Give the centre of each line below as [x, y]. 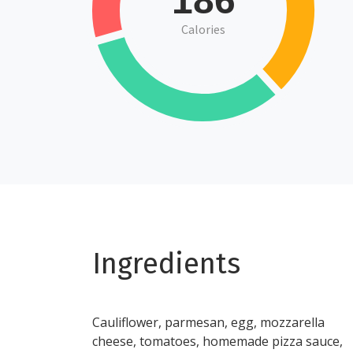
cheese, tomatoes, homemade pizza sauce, [217, 341]
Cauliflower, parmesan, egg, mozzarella [208, 322]
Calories [203, 29]
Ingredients [166, 264]
